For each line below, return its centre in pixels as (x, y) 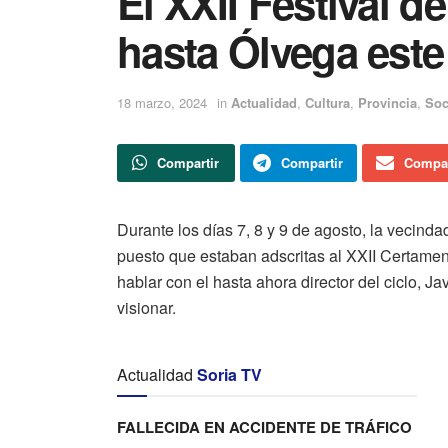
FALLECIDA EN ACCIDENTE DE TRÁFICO (264, 427)
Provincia (387, 102)
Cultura (327, 102)
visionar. (146, 307)
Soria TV (229, 374)
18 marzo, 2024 (162, 102)
